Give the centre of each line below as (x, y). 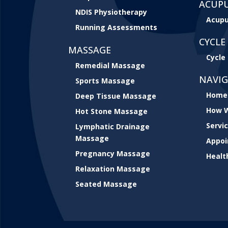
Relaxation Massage (113, 168)
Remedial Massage (110, 65)
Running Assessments (117, 27)
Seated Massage (106, 184)
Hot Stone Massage (112, 111)
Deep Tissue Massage (116, 96)
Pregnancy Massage (113, 153)
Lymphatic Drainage (113, 126)
